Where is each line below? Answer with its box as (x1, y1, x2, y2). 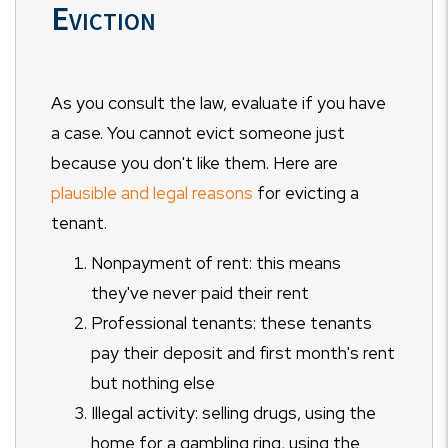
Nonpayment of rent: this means (91, 252, 341, 274)
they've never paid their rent (91, 282, 309, 304)
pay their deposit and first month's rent (91, 342, 395, 364)
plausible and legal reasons (51, 182, 253, 204)
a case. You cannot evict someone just (51, 122, 345, 144)
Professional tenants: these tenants (91, 312, 372, 334)
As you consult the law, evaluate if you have (51, 92, 386, 114)
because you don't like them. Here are (51, 152, 338, 174)
